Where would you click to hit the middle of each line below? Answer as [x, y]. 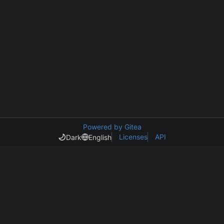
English [100, 137]
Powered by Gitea [112, 127]
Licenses [133, 137]
